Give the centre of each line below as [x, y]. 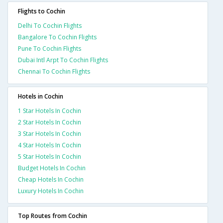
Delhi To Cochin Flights [50, 26]
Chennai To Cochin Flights [54, 72]
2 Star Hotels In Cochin [50, 122]
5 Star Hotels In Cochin [50, 157]
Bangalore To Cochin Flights [57, 37]
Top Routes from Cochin [53, 216]
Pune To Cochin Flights [50, 49]
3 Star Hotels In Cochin [50, 134]
